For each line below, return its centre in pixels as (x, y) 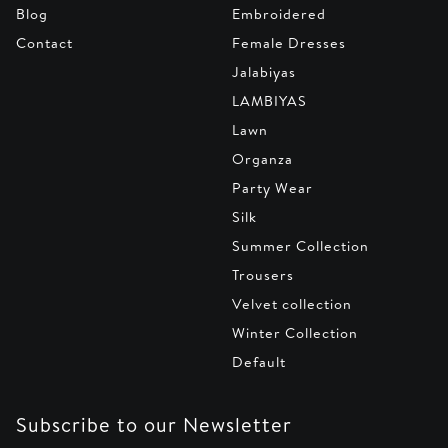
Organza (262, 159)
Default (259, 362)
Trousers (263, 275)
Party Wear (272, 188)
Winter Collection (295, 333)
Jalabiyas (264, 72)
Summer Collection (300, 246)
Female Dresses (289, 43)
